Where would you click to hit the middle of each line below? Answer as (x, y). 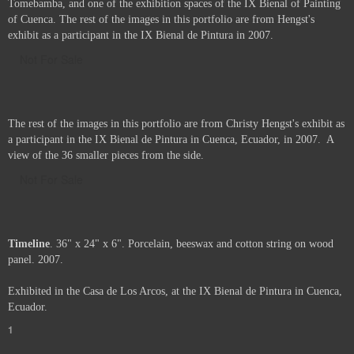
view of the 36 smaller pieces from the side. (106, 155)
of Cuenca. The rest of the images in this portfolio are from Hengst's (161, 19)
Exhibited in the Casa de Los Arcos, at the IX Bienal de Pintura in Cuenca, (175, 292)
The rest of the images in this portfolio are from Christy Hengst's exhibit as (176, 123)
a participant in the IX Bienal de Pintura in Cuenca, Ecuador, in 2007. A (171, 139)
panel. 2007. (36, 260)
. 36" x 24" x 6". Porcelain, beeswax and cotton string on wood (192, 244)
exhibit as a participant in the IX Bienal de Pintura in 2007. (141, 35)
